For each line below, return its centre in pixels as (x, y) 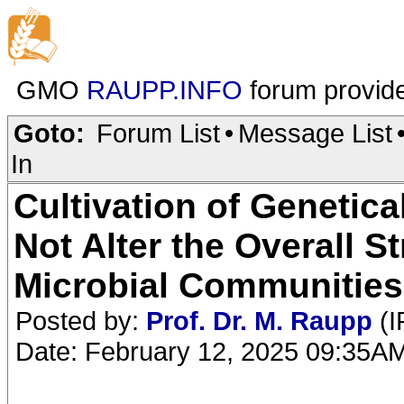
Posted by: (81, 321)
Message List (315, 133)
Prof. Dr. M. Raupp (259, 321)
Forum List (158, 133)
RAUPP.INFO (165, 90)
